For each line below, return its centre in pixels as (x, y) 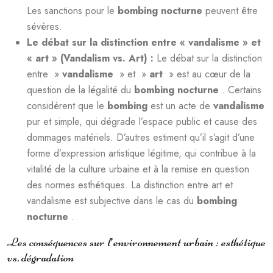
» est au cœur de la (208, 74)
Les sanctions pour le (72, 11)
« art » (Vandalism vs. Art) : (92, 58)
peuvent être (232, 11)
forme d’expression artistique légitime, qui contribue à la (141, 153)
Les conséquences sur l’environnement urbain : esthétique (136, 242)
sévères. (44, 27)
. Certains (242, 90)
